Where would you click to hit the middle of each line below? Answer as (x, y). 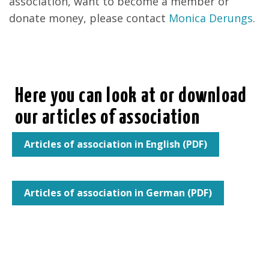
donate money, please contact (89, 18)
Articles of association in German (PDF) (118, 193)
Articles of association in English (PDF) (116, 144)
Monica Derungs (211, 18)
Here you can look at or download (131, 97)
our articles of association (108, 118)
